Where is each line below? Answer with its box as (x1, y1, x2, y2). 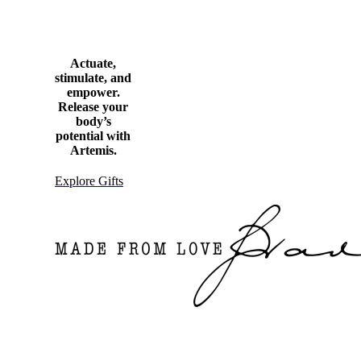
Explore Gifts (55, 174, 123, 188)
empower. (66, 85, 120, 99)
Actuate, (70, 56, 117, 70)
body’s (75, 114, 111, 128)
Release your (58, 100, 129, 114)
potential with (56, 129, 131, 143)
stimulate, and (55, 71, 132, 85)
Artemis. (69, 143, 117, 157)
